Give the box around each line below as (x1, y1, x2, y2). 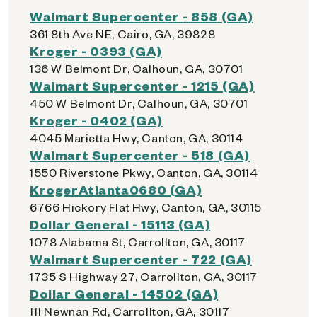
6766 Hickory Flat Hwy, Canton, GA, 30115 (30, 200, 262, 214)
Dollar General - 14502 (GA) (30, 285, 219, 301)
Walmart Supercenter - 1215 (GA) (30, 77, 255, 93)
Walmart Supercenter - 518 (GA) (30, 146, 250, 163)
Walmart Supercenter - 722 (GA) (30, 250, 252, 267)
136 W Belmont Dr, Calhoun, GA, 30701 (30, 61, 243, 76)
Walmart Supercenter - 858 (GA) (30, 8, 253, 24)
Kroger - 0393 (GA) (30, 42, 162, 59)
